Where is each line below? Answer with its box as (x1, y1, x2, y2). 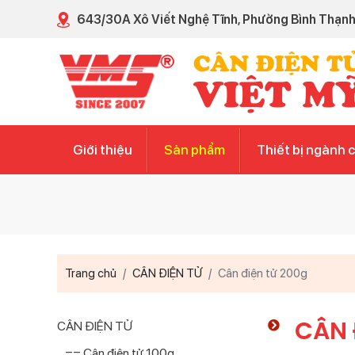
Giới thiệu (73, 142, 132, 158)
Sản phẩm (164, 142, 225, 158)
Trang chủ (65, 266, 116, 281)
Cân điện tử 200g (218, 266, 307, 281)
